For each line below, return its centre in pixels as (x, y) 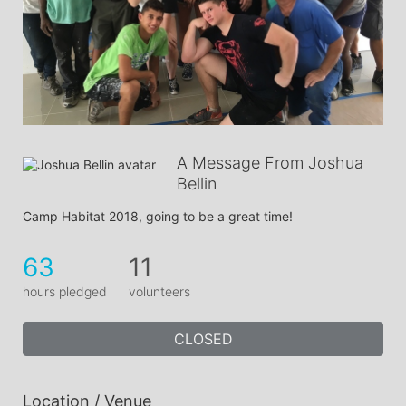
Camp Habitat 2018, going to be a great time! (158, 216)
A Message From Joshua (270, 162)
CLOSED (203, 338)
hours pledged (65, 291)
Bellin (197, 183)
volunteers (159, 291)
